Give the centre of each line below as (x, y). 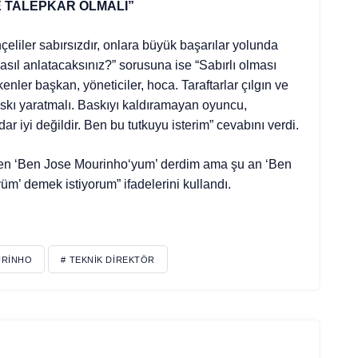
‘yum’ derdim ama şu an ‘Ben (209, 164)
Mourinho (101, 164)
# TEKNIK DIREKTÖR (108, 259)
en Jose (50, 164)
